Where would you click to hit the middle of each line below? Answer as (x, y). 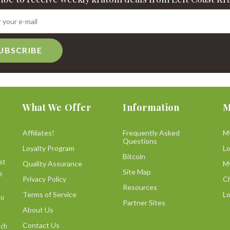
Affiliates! (39, 132)
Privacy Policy (44, 179)
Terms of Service (50, 194)
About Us (38, 209)
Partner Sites (144, 202)
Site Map (137, 171)
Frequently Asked (151, 132)
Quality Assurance (52, 163)
